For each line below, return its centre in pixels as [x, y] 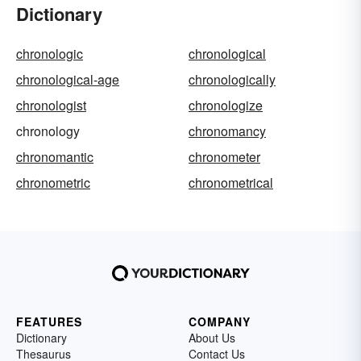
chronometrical [231, 183]
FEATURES [49, 322]
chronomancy [227, 131]
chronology [48, 131]
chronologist [51, 106]
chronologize [226, 106]
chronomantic [55, 157]
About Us [212, 338]
